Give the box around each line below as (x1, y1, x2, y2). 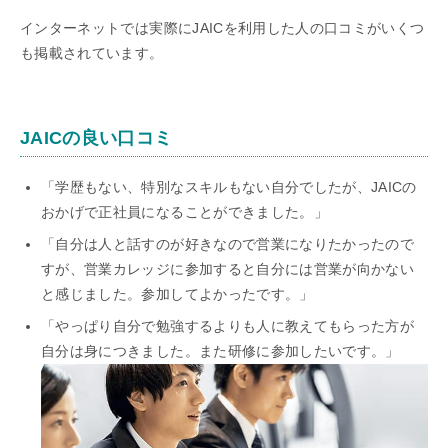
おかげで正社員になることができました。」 (41, 203, 328, 220)
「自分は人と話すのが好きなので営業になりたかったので (41, 235, 415, 252)
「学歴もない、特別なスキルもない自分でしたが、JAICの (41, 178, 417, 195)
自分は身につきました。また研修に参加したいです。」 (41, 342, 400, 359)
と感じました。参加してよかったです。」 (41, 285, 314, 302)
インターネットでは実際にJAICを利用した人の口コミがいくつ (20, 19, 425, 36)
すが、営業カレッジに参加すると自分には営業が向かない (41, 260, 415, 277)
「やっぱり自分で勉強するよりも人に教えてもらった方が (41, 317, 415, 334)
